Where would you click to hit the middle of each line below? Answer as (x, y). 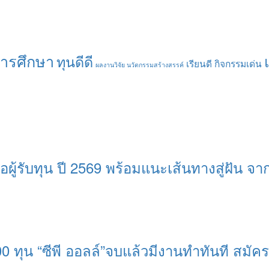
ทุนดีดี (75, 62)
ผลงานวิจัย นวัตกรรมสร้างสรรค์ (140, 65)
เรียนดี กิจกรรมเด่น (224, 63)
